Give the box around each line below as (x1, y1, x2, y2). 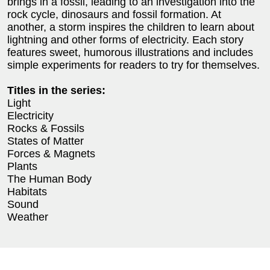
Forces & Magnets (7, 148, 95, 160)
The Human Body (7, 173, 92, 186)
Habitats (7, 186, 47, 198)
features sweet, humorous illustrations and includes (7, 46, 253, 59)
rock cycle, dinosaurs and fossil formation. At (7, 8, 221, 21)
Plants (7, 160, 37, 173)
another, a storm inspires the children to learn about (7, 21, 254, 34)
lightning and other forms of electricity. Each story (7, 34, 243, 46)
